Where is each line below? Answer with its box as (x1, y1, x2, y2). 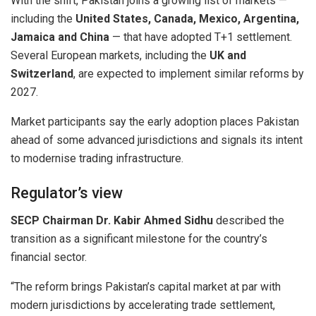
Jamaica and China (11, 30, 109, 44)
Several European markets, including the (11, 48, 209, 62)
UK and (209, 48, 246, 62)
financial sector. (11, 250, 87, 265)
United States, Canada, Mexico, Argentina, (75, 11, 299, 25)
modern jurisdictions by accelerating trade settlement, (11, 298, 275, 312)
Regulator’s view (11, 184, 123, 202)
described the (213, 214, 284, 228)
